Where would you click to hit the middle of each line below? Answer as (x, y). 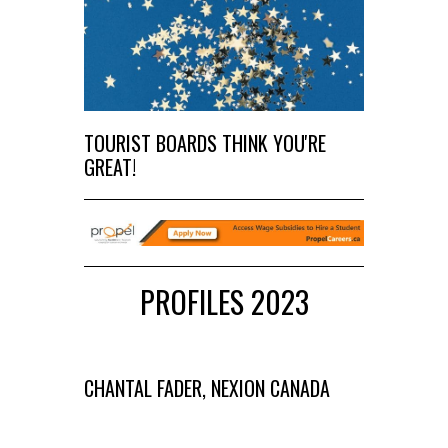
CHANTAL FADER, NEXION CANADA (207, 388)
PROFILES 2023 (224, 302)
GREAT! (110, 167)
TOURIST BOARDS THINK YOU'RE (205, 143)
